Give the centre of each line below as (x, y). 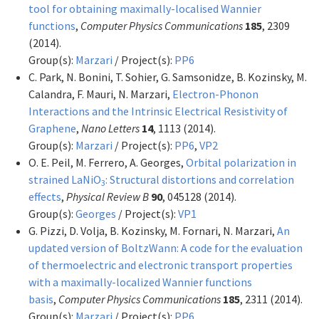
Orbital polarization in (241, 162)
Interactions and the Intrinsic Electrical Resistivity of (158, 111)
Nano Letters (110, 128)
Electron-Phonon (215, 94)
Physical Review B (108, 196)
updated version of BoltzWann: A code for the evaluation (166, 247)
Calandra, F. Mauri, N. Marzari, (100, 94)
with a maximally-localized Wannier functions (140, 282)
